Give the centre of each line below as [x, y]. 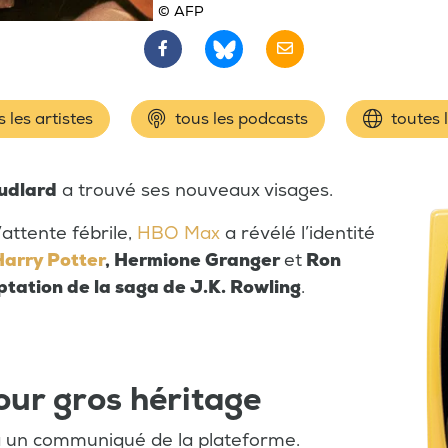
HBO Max [178, 234]
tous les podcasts [239, 119]
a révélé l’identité [297, 234]
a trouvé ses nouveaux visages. [197, 191]
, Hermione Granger [194, 261]
